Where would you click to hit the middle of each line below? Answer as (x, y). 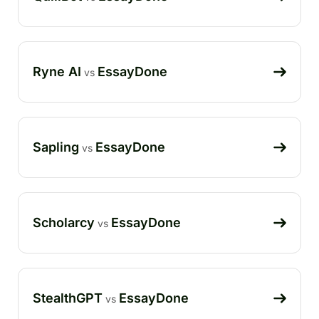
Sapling (56, 147)
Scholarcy (64, 222)
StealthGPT (68, 298)
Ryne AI (57, 71)
